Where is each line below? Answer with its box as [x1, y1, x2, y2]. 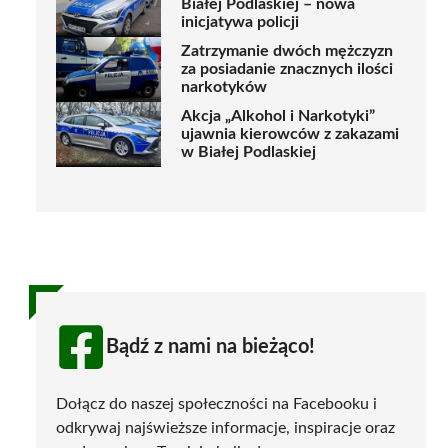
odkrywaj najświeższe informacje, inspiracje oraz [56, 419, 395, 436]
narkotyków [181, 79, 267, 96]
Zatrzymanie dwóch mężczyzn [181, 43, 393, 60]
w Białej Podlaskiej [181, 144, 316, 161]
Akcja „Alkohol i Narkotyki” [181, 108, 375, 125]
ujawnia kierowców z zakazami [181, 126, 399, 143]
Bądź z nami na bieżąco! [106, 336, 315, 357]
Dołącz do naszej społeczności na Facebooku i [56, 395, 377, 412]
